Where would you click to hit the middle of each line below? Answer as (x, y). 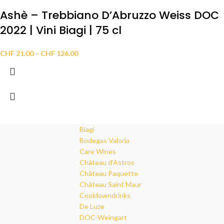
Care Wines (98, 151)
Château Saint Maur (110, 184)
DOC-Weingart (103, 217)
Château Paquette (109, 173)
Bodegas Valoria (104, 140)
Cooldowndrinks (105, 195)
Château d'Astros (107, 162)
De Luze (92, 206)
